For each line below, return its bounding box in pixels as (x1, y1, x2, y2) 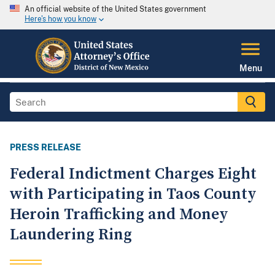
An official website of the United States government (25, 5, 206, 14)
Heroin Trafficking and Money (10, 204, 228, 225)
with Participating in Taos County (10, 184, 257, 205)
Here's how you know (25, 15, 96, 24)
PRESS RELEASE (10, 142, 81, 153)
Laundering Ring (10, 225, 132, 246)
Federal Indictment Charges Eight (10, 164, 257, 185)
